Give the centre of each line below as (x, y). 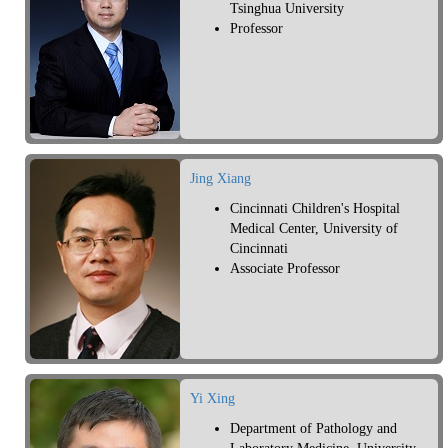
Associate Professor (285, 269)
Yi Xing (212, 399)
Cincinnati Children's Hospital (315, 209)
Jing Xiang (220, 179)
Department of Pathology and (313, 429)
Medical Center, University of (314, 229)
